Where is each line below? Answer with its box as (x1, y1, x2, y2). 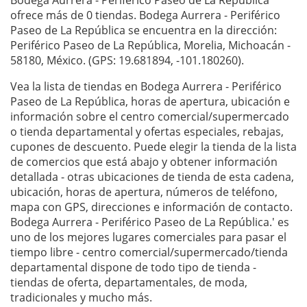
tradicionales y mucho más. (10, 290, 152, 306)
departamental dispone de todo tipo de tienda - (10, 260, 256, 275)
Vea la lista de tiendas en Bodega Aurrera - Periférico (10, 79, 282, 95)
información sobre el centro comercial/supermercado (10, 109, 289, 125)
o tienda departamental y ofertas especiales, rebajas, (10, 124, 284, 140)
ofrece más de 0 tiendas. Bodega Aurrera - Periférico (10, 8, 280, 23)
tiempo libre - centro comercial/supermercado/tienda (10, 245, 288, 260)
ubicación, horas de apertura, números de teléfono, (10, 184, 278, 200)
